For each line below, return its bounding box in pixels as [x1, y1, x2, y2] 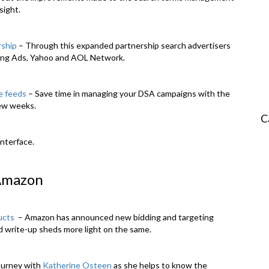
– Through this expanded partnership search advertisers [17, 40, 231, 51]
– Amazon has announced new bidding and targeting [14, 212, 214, 223]
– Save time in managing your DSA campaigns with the [26, 88, 230, 99]
